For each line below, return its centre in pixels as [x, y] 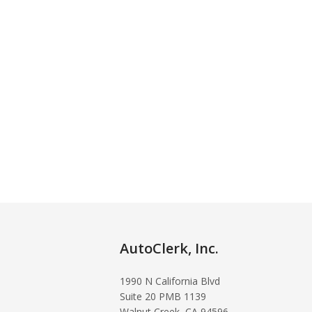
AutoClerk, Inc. [169, 248]
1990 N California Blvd [170, 281]
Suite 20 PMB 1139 [163, 296]
